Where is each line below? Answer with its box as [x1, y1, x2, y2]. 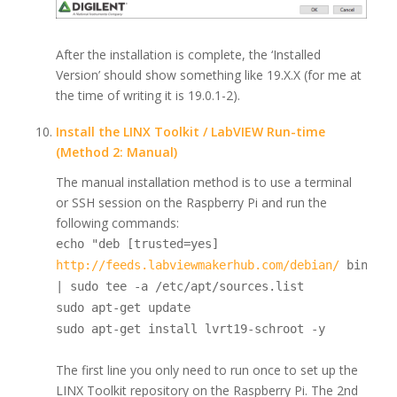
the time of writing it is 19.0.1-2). [55, 86, 240, 104]
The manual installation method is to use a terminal [55, 174, 352, 191]
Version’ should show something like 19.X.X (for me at [55, 66, 362, 83]
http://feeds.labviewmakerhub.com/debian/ [55, 258, 339, 273]
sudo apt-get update [55, 300, 191, 315]
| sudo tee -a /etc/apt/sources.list [55, 279, 304, 294]
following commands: [55, 214, 179, 232]
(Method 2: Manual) [55, 143, 177, 160]
